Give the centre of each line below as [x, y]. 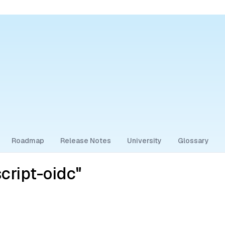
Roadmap [28, 140]
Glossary [193, 140]
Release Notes [86, 140]
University [144, 140]
